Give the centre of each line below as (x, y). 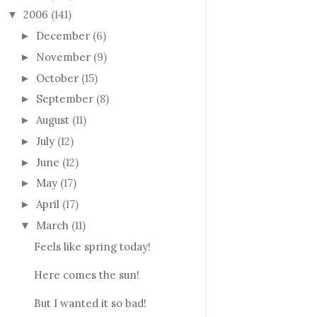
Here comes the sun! (86, 275)
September (65, 99)
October (57, 78)
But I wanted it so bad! (90, 303)
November (63, 57)
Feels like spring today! (92, 246)
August (53, 120)
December (63, 36)
